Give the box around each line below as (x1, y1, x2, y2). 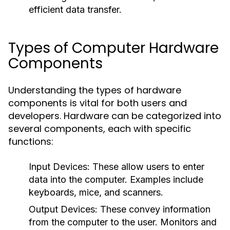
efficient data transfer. (29, 4, 122, 15)
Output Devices (29, 204, 95, 215)
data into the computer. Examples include (29, 174, 203, 185)
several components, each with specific (8, 122, 191, 135)
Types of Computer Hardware (8, 38, 219, 58)
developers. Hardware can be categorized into (8, 109, 221, 122)
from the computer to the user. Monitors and (29, 217, 217, 227)
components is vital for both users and (8, 97, 187, 109)
